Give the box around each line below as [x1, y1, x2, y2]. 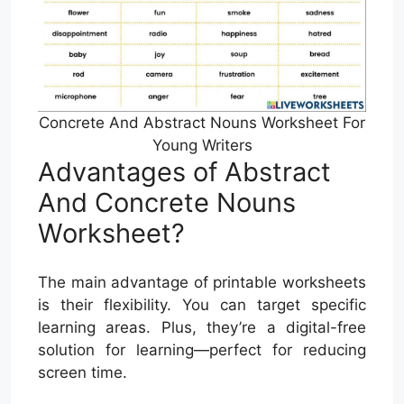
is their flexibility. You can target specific [38, 296, 366, 315]
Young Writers [151, 135, 252, 154]
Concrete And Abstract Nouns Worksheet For [39, 113, 365, 132]
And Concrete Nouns [38, 186, 296, 218]
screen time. [38, 363, 127, 382]
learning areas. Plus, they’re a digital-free [38, 318, 366, 337]
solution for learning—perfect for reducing [38, 341, 366, 360]
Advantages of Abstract [38, 155, 331, 188]
